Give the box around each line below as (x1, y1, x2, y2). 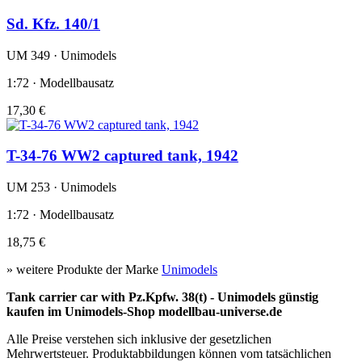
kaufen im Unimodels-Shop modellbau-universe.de (6, 305, 282, 319)
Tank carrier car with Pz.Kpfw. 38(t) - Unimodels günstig (6, 290, 318, 305)
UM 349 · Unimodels (6, 48, 116, 62)
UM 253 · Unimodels (6, 180, 116, 195)
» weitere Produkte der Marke (6, 263, 162, 277)
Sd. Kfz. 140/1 (6, 15, 100, 32)
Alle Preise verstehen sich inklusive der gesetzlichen (6, 332, 271, 347)
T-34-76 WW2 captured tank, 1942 (6, 147, 238, 165)
